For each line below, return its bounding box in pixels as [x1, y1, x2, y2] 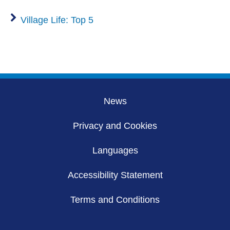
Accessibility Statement [67, 169, 163, 180]
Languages [92, 145, 138, 156]
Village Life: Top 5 [21, 14, 93, 25]
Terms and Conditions [70, 194, 160, 205]
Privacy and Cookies [73, 120, 157, 131]
